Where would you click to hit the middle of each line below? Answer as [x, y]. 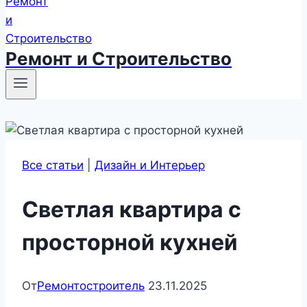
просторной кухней [130, 242]
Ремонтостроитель [91, 286]
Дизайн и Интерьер [150, 165]
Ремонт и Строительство [119, 59]
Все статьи [53, 165]
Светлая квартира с [132, 209]
